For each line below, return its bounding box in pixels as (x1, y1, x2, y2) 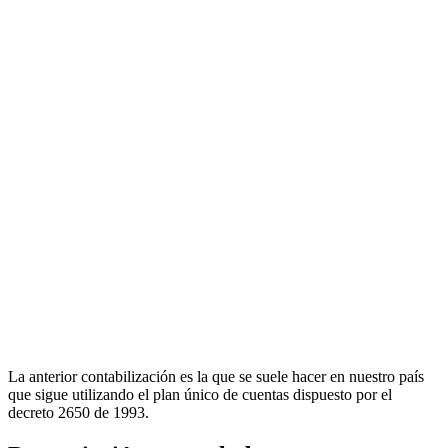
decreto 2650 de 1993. (8, 404, 149, 422)
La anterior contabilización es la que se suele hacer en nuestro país (8, 368, 424, 386)
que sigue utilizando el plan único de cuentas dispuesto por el (8, 386, 392, 404)
